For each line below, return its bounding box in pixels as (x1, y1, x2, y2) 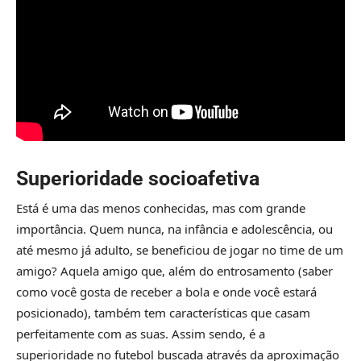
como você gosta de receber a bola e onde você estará (16, 284, 317, 301)
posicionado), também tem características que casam (16, 305, 310, 322)
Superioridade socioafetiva (16, 167, 259, 191)
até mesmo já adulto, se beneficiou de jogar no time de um (16, 242, 343, 259)
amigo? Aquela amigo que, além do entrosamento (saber (16, 263, 333, 280)
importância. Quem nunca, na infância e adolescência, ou (16, 221, 333, 238)
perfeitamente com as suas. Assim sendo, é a (16, 326, 265, 342)
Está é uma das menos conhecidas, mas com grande (16, 200, 305, 217)
